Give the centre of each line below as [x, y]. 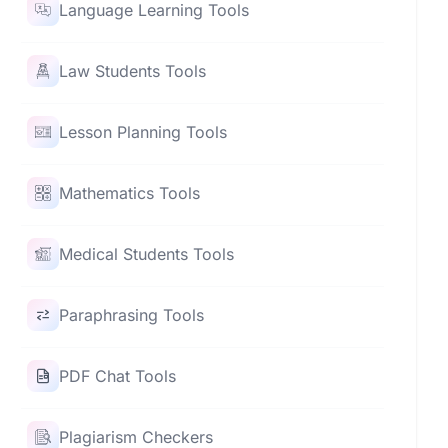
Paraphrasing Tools [132, 314]
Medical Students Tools [147, 253]
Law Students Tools [133, 70]
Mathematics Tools [130, 192]
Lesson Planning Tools [143, 131]
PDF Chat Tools [118, 375]
